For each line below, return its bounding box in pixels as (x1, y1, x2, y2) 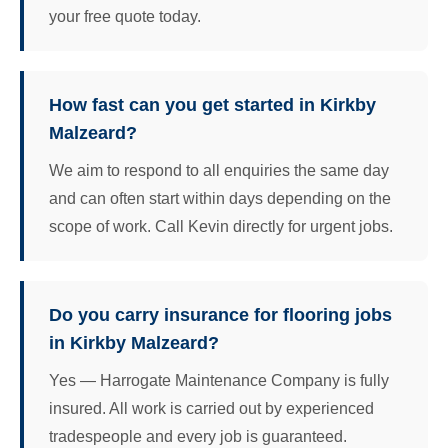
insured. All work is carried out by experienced (49, 399, 374, 417)
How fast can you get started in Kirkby (49, 94, 376, 115)
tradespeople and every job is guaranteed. (49, 427, 347, 445)
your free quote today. (49, 7, 201, 25)
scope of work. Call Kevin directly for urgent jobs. (49, 217, 393, 235)
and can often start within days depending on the (49, 189, 391, 207)
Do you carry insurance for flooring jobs (49, 304, 392, 325)
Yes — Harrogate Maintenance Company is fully (49, 371, 389, 389)
